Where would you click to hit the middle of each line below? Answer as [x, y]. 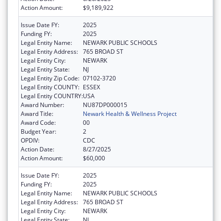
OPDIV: [30, 140]
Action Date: [37, 149]
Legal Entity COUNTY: [50, 87]
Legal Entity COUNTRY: [52, 96]
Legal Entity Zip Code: [50, 78]
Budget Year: [38, 131]
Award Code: [38, 122]
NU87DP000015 [105, 105]
